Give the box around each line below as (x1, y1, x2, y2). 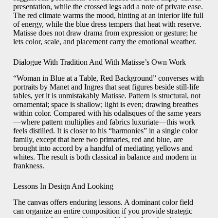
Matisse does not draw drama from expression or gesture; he (13, 29, 197, 37)
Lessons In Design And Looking (13, 182, 113, 190)
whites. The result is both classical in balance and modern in (13, 152, 197, 161)
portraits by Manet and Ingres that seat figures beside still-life (13, 82, 199, 91)
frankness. (13, 161, 44, 170)
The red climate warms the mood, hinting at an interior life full (13, 11, 203, 19)
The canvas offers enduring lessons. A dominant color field (13, 198, 193, 206)
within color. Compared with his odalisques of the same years (13, 109, 201, 117)
